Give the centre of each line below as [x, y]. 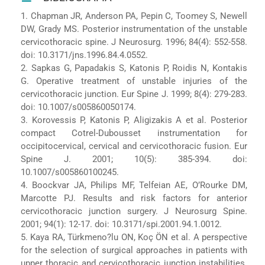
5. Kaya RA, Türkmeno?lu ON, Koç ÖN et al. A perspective [134, 237]
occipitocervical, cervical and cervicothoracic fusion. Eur [134, 146]
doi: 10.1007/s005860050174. [78, 107]
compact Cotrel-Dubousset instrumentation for [134, 133]
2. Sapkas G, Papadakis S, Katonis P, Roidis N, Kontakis [134, 68]
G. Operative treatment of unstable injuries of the [134, 81]
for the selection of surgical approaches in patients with [134, 250]
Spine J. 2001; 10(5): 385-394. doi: [134, 159]
